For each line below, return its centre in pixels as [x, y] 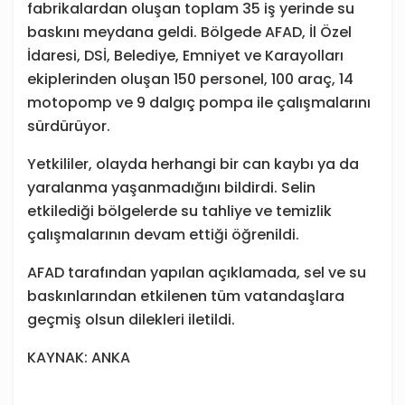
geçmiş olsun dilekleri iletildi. [131, 320]
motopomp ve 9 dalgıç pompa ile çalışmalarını [199, 103]
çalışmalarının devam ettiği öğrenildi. [163, 235]
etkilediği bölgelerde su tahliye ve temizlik [179, 212]
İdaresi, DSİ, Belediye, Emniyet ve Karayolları [185, 56]
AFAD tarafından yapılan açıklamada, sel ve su [197, 273]
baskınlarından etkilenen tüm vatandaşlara [186, 297]
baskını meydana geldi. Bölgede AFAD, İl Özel [189, 33]
